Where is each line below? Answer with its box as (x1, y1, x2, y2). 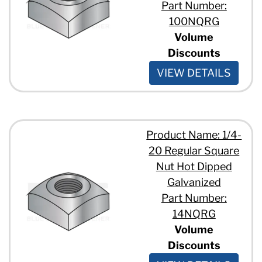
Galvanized (167, 175, 221, 188)
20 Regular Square (149, 144, 240, 157)
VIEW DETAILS (157, 66, 232, 79)
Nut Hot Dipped (156, 160, 232, 173)
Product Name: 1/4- (146, 128, 242, 141)
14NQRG (172, 207, 216, 220)
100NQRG (168, 15, 219, 27)
